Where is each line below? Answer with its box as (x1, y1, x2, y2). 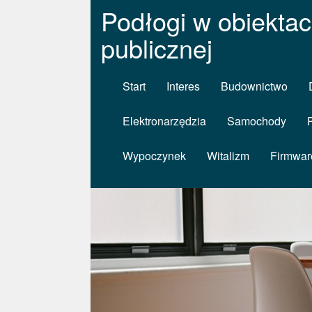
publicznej (101, 30, 212, 65)
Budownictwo (221, 78, 288, 94)
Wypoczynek (123, 148, 186, 164)
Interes (166, 78, 200, 94)
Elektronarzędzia (123, 113, 206, 129)
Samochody (227, 113, 286, 129)
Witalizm (207, 148, 249, 164)
